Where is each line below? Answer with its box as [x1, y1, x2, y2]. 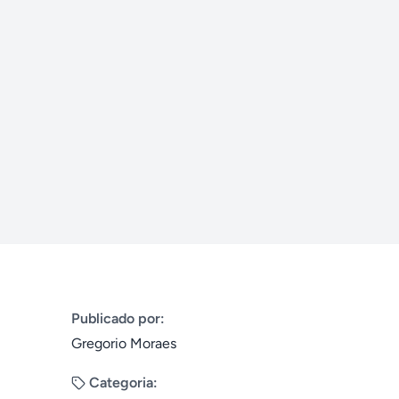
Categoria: [89, 374, 158, 391]
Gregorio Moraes [71, 335, 176, 352]
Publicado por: [71, 310, 165, 327]
